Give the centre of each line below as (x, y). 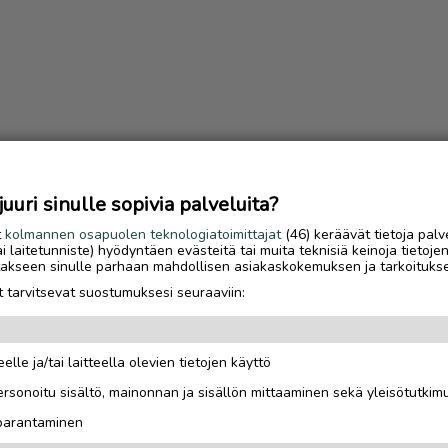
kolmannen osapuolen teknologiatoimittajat (143, 234)
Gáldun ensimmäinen (348, 420)
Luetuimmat (295, 365)
